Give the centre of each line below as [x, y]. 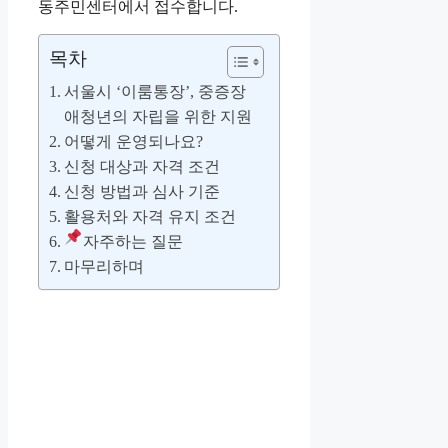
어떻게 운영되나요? [134, 142]
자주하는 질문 [132, 242]
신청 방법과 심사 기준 [142, 192]
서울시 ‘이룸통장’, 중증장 [155, 92]
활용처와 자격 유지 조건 [150, 217]
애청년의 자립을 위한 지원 [158, 117]
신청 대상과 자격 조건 [142, 167]
